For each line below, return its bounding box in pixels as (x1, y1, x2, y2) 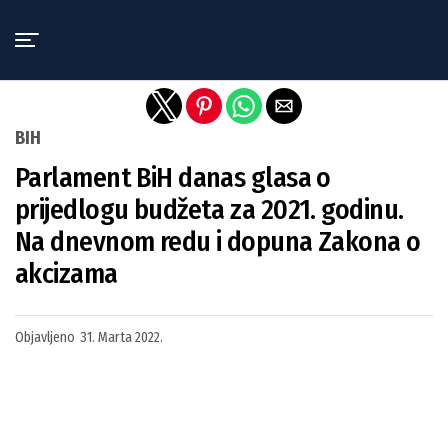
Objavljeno (15, 329, 75, 346)
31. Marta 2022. (80, 329, 163, 346)
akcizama (15, 257, 118, 290)
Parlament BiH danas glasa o (15, 161, 331, 194)
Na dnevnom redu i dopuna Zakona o (15, 225, 421, 258)
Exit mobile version (151, 13, 297, 33)
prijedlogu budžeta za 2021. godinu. (15, 193, 404, 226)
